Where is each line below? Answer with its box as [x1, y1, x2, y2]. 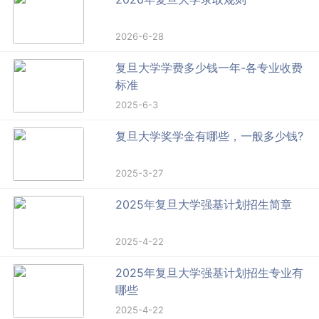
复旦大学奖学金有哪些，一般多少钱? [115, 129, 304, 144]
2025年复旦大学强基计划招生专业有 [115, 266, 304, 281]
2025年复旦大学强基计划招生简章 [115, 197, 293, 212]
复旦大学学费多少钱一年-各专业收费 [115, 61, 303, 75]
